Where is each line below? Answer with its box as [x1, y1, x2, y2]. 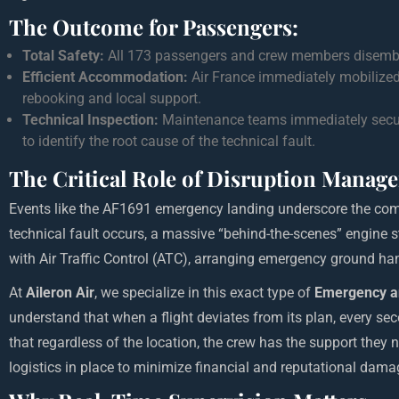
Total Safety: [22, 47, 104, 65]
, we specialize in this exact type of [94, 284, 314, 302]
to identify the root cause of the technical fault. [22, 133, 315, 151]
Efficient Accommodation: [22, 69, 188, 86]
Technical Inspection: [22, 111, 159, 129]
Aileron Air [26, 284, 94, 302]
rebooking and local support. [22, 90, 201, 108]
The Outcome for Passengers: [9, 12, 298, 42]
